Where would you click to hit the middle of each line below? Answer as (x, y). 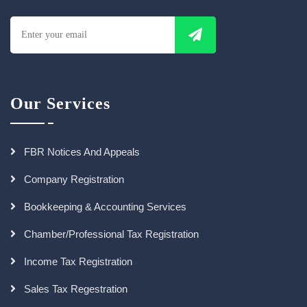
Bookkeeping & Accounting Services (105, 207)
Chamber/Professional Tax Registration (111, 234)
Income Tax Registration (78, 261)
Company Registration (74, 179)
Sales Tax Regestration (76, 289)
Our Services (60, 103)
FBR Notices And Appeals (82, 152)
